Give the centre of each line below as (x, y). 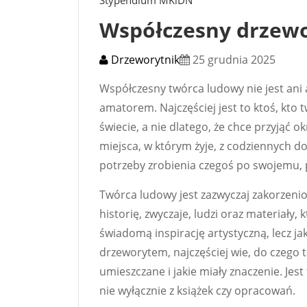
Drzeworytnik (144, 59)
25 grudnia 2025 (233, 59)
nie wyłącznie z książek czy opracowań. (197, 290)
